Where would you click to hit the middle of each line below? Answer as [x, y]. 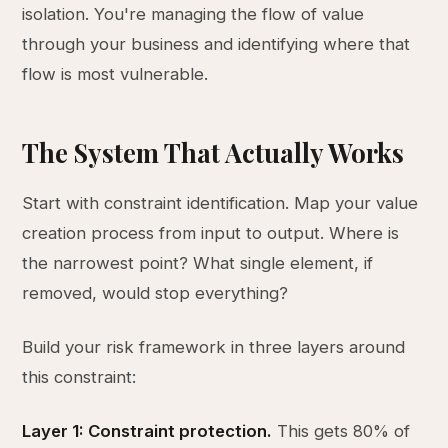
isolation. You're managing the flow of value [193, 14]
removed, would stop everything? [155, 293]
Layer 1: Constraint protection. [147, 431]
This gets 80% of [341, 431]
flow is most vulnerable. [115, 74]
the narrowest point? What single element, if [198, 263]
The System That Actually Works [213, 152]
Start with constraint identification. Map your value [220, 203]
